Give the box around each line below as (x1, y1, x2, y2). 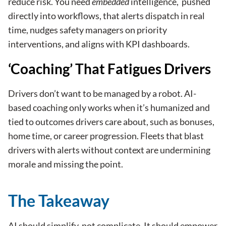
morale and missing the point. (8, 158, 123, 170)
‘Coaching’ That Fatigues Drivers (8, 60, 211, 78)
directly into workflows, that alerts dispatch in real (8, 10, 205, 22)
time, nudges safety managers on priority (8, 24, 167, 36)
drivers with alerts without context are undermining (8, 144, 210, 156)
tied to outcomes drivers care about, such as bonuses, (8, 116, 214, 128)
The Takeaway (8, 191, 109, 211)
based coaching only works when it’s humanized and (8, 102, 210, 114)
